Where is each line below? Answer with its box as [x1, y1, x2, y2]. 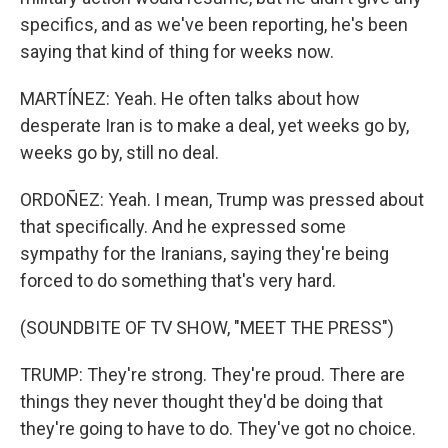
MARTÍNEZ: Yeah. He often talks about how [20, 88, 360, 109]
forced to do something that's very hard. [20, 270, 336, 291]
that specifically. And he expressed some [20, 216, 346, 237]
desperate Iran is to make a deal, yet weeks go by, [20, 115, 409, 136]
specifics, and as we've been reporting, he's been [20, 14, 408, 35]
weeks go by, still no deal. [20, 142, 219, 163]
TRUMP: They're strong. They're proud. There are [20, 364, 405, 385]
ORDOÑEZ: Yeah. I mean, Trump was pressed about [20, 189, 424, 210]
